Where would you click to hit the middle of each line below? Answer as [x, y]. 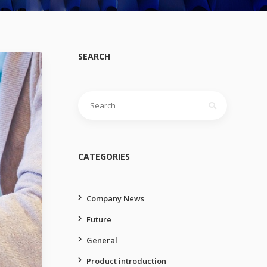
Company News [115, 198]
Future [99, 219]
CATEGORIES [104, 156]
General [102, 240]
